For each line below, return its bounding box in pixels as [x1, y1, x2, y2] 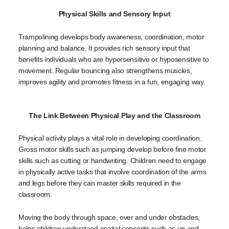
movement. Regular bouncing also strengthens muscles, [18, 66, 192, 75]
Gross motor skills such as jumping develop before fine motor [18, 145, 207, 154]
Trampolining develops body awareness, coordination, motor [18, 32, 204, 41]
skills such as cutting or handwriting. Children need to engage [18, 156, 207, 165]
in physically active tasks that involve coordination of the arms [18, 168, 207, 176]
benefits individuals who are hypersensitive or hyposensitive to [18, 55, 209, 63]
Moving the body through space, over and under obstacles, [18, 213, 200, 221]
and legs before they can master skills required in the [18, 179, 181, 188]
